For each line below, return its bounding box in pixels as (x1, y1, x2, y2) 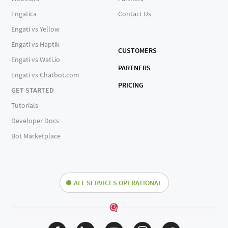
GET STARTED (11, 85, 54, 95)
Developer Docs (11, 116, 60, 126)
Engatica (11, 9, 37, 19)
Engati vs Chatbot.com (11, 70, 80, 80)
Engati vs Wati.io (11, 55, 61, 65)
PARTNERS (118, 63, 151, 73)
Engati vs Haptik (11, 40, 60, 49)
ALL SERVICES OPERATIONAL (74, 178, 162, 188)
